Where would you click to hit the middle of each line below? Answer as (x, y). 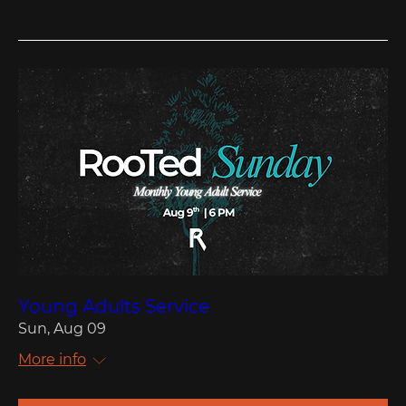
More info (52, 360)
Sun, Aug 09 (62, 329)
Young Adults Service (114, 307)
